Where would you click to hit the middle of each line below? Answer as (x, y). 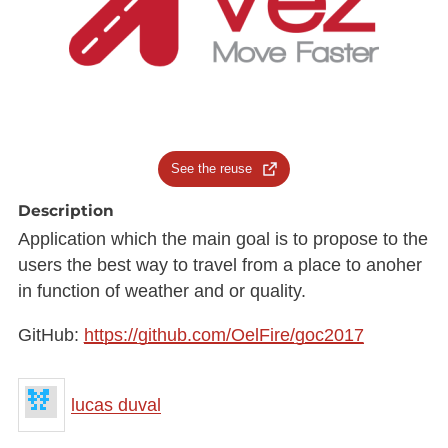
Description (65, 210)
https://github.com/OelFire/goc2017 (223, 334)
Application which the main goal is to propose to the (222, 239)
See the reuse (212, 168)
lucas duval (116, 405)
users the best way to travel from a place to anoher (219, 265)
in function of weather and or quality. (161, 291)
